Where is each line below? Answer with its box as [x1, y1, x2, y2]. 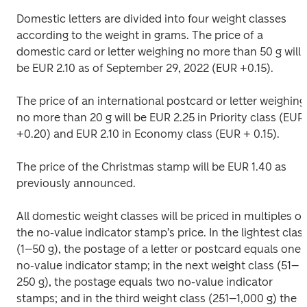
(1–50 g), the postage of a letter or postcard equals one [16, 243, 301, 256]
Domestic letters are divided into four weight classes [16, 12, 286, 25]
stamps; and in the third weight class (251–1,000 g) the [16, 292, 297, 305]
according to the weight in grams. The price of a [16, 29, 263, 42]
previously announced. [16, 177, 136, 190]
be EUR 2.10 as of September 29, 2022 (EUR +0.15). [16, 62, 273, 75]
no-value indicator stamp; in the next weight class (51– [16, 259, 299, 272]
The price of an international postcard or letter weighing [16, 95, 306, 108]
